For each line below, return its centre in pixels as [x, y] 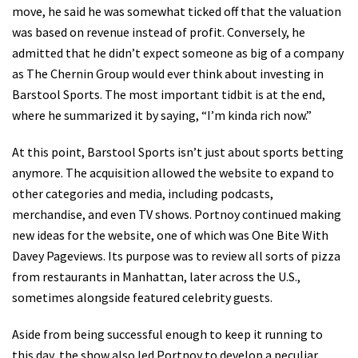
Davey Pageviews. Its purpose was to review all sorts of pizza [176, 256]
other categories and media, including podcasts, [143, 194]
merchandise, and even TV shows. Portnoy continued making [177, 215]
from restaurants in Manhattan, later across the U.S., [156, 277]
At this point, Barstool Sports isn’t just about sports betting [178, 152]
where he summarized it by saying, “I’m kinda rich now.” [162, 115]
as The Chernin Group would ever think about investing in [168, 74]
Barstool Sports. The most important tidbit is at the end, [169, 95]
